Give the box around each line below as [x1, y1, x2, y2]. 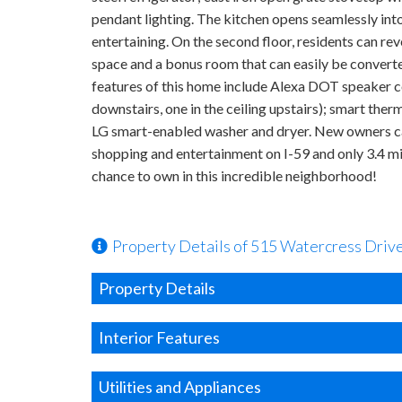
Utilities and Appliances [99, 377, 261, 397]
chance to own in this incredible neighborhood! [92, 167, 377, 184]
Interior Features [99, 328, 220, 347]
